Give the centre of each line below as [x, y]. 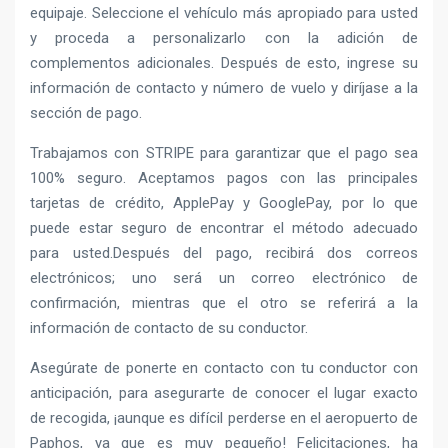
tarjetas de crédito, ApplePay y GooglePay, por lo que [224, 203]
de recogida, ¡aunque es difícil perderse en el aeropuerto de [224, 418]
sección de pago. [86, 113]
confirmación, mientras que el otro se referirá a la [224, 303]
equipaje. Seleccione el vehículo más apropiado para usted [224, 13]
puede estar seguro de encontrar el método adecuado [224, 228]
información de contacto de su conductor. [169, 328]
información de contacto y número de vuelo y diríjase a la [224, 88]
